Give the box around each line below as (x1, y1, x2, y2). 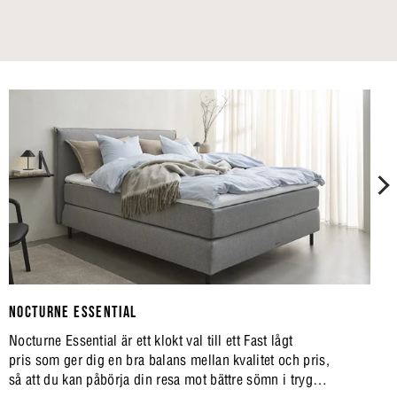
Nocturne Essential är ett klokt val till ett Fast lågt (9, 331, 293, 349)
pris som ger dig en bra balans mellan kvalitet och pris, (9, 351, 330, 369)
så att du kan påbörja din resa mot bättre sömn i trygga (9, 370, 327, 388)
